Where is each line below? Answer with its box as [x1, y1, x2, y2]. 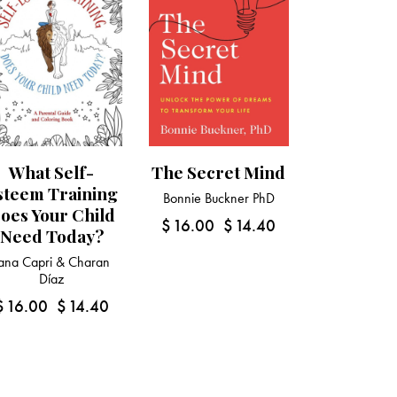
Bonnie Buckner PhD [162, 189, 275, 208]
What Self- [9, 160, 95, 184]
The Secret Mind [152, 160, 286, 184]
